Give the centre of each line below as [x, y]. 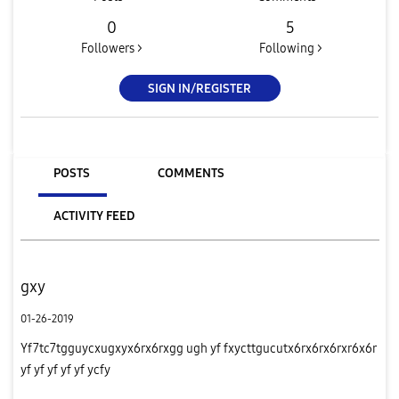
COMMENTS [191, 173]
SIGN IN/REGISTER [199, 88]
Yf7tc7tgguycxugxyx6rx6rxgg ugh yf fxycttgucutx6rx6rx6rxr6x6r [198, 348]
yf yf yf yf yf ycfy [65, 370]
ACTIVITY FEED [94, 216]
